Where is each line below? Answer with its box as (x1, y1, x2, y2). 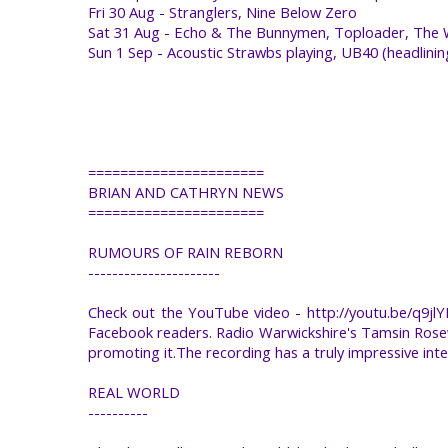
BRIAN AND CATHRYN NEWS (88, 181, 284, 202)
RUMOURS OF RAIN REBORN (88, 241, 283, 262)
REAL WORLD (88, 381, 180, 402)
